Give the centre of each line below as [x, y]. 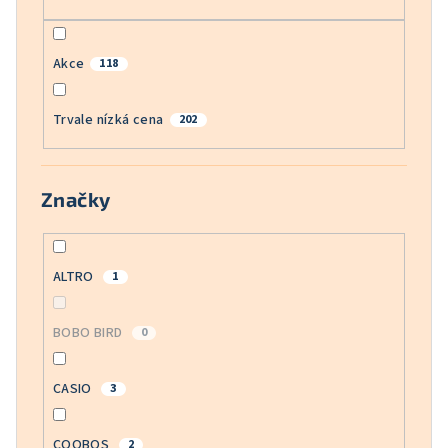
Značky [76, 199]
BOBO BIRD [89, 333]
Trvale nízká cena [108, 119]
